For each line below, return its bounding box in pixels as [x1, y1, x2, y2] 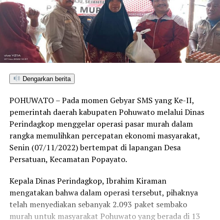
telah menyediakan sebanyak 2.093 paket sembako [9, 198, 187, 210]
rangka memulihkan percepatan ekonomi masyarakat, [9, 130, 200, 141]
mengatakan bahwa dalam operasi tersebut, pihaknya [9, 187, 198, 198]
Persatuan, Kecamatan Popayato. [9, 153, 127, 165]
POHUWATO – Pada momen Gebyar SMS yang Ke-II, [9, 94, 194, 106]
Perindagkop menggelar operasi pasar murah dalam [9, 118, 193, 129]
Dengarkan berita [20, 75, 71, 82]
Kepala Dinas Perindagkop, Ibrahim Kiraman [9, 175, 166, 186]
